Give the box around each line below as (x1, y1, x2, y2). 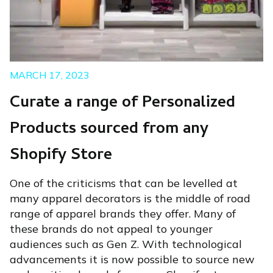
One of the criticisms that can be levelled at (10, 175, 238, 190)
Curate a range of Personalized (10, 90, 235, 116)
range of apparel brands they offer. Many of (10, 206, 236, 221)
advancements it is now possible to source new (10, 252, 255, 266)
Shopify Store (10, 143, 112, 169)
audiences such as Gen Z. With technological (10, 236, 242, 251)
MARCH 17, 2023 (10, 69, 90, 81)
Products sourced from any (10, 116, 208, 143)
